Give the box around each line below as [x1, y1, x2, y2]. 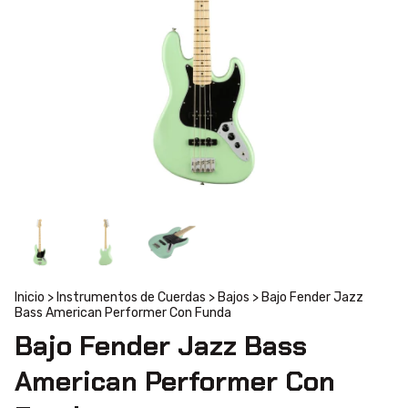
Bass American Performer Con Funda [15, 305, 231, 321]
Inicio [15, 290, 45, 305]
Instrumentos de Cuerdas [56, 290, 206, 305]
